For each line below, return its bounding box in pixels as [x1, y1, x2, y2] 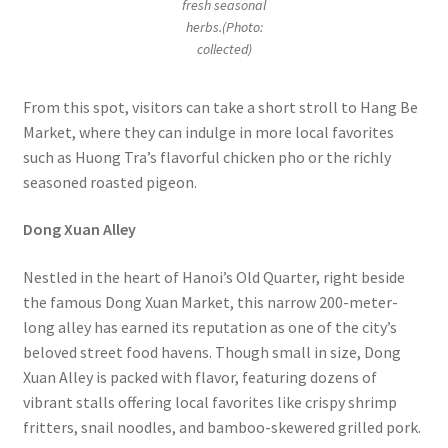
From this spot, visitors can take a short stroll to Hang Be [22, 96, 418, 117]
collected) [196, 39, 252, 58]
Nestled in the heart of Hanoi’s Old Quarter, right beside [22, 266, 405, 287]
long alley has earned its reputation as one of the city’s [22, 316, 397, 337]
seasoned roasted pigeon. [22, 171, 197, 192]
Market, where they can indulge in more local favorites [22, 121, 394, 142]
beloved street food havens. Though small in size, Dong [22, 341, 401, 362]
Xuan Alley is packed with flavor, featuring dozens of [22, 366, 377, 387]
